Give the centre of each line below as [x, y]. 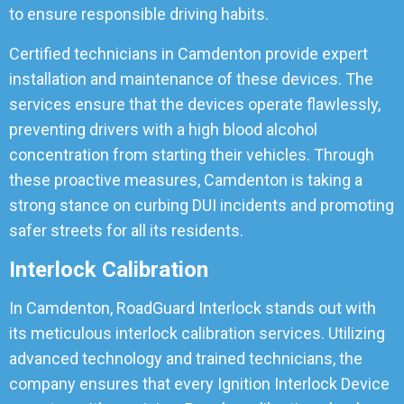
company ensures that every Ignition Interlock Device [199, 384]
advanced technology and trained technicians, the [186, 358]
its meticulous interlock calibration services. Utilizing [197, 333]
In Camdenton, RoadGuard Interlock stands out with [193, 308]
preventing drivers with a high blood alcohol [163, 129]
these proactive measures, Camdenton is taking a [186, 180]
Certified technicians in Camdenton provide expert [188, 54]
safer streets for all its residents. [126, 230]
